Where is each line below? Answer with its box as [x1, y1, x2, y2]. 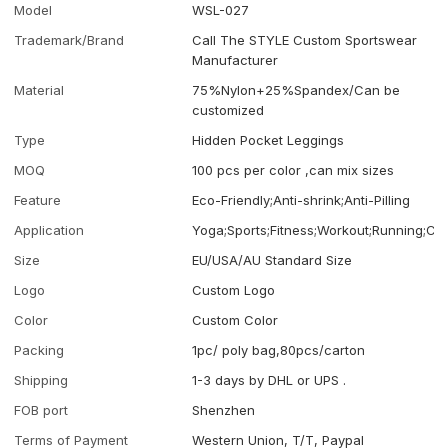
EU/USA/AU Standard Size [192, 251, 353, 268]
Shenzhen [192, 401, 256, 418]
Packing [14, 341, 65, 358]
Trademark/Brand [14, 31, 125, 48]
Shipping [14, 371, 69, 388]
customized [192, 101, 265, 118]
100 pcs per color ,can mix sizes [192, 161, 395, 178]
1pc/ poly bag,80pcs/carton [192, 341, 366, 358]
